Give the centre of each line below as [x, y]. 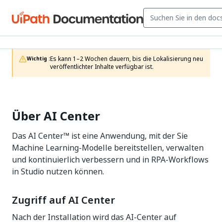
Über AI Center [56, 116]
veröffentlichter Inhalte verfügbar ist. [102, 67]
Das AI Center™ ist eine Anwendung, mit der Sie [100, 136]
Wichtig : [38, 59]
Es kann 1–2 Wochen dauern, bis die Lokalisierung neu [127, 59]
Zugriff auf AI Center [63, 200]
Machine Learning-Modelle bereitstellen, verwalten [108, 148]
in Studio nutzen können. [58, 171]
